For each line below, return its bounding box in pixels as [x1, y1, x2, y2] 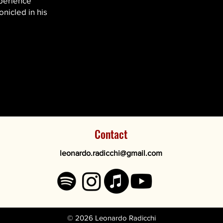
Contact [95, 126, 127, 142]
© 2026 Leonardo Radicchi [67, 214, 156, 222]
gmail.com [126, 149, 162, 157]
